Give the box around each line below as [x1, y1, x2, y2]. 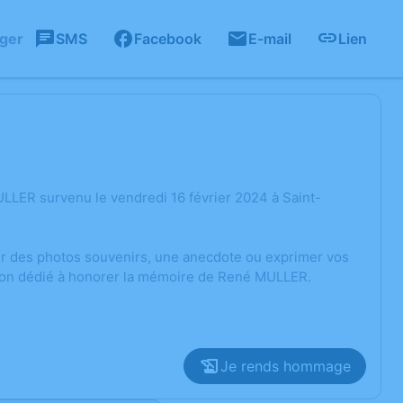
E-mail [248, 30, 291, 48]
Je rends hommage [220, 357, 351, 375]
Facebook [134, 30, 201, 48]
